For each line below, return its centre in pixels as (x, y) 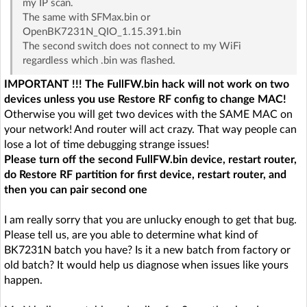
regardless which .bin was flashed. (99, 60)
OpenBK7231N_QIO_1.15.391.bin (101, 32)
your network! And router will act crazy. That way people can (150, 129)
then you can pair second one (76, 189)
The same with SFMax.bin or (86, 17)
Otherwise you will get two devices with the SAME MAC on (148, 114)
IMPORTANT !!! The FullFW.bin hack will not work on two (147, 84)
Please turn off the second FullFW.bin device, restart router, (150, 159)
